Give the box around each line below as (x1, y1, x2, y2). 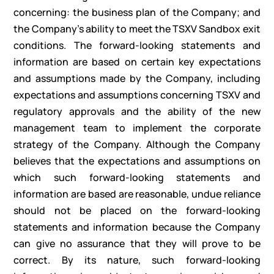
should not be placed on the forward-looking (13, 204, 261, 218)
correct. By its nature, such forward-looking (13, 253, 261, 267)
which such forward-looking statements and (13, 171, 261, 185)
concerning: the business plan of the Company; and (13, 6, 261, 20)
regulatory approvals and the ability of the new (13, 105, 261, 119)
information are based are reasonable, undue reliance (13, 187, 261, 201)
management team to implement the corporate (13, 121, 261, 135)
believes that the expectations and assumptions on (13, 154, 261, 168)
